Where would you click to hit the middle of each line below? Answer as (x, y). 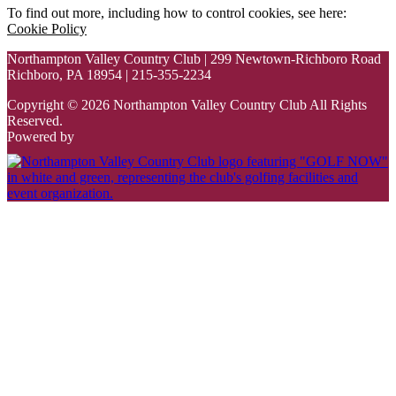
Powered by (41, 137)
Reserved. (35, 121)
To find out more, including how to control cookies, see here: (177, 13)
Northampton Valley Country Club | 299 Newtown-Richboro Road (194, 59)
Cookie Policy (47, 29)
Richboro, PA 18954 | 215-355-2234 (109, 75)
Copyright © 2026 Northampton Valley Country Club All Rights (187, 105)
